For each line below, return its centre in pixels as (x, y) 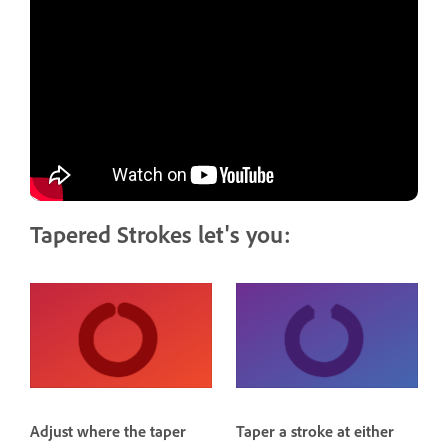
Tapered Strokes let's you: (160, 235)
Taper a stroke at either (315, 432)
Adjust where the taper (108, 432)
